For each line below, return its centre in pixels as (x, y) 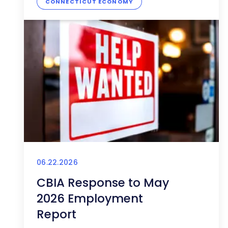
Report (56, 215)
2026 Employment (90, 199)
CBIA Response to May (103, 183)
